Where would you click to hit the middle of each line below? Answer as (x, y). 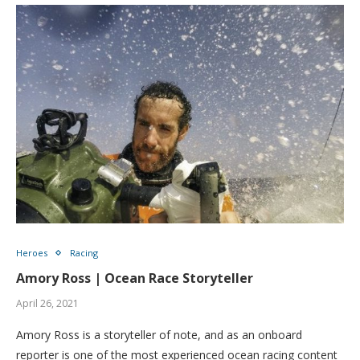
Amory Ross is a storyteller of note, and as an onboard (159, 335)
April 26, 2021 (47, 303)
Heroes (32, 253)
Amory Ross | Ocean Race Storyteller (135, 278)
